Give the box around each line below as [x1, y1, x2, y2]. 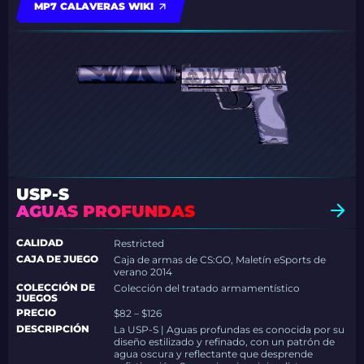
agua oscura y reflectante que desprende [114, 348, 314, 360]
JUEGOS [16, 292, 58, 304]
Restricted [114, 237, 165, 249]
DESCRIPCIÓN [16, 323, 89, 335]
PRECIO [16, 306, 56, 318]
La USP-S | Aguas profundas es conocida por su [114, 323, 345, 336]
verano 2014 [114, 266, 173, 278]
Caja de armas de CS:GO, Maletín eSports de [114, 253, 327, 266]
